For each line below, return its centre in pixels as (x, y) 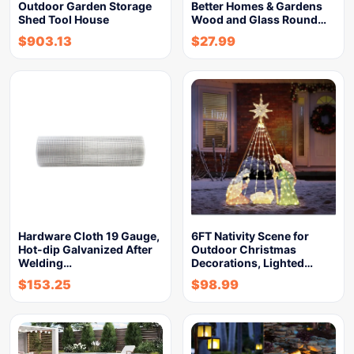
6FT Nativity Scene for (250, 236)
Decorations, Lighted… (252, 263)
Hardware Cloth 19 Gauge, (89, 236)
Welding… (45, 263)
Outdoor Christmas (244, 249)
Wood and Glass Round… (259, 19)
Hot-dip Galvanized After (85, 249)
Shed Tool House (64, 19)
